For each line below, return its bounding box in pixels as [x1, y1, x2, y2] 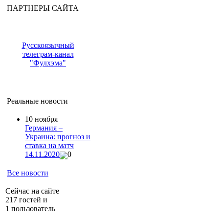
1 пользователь [5, 204, 55, 213]
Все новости [7, 168, 48, 177]
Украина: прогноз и [25, 132, 90, 141]
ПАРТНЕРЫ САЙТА [7, 4, 79, 13]
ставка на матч [25, 141, 74, 150]
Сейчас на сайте [5, 186, 59, 195]
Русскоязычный [22, 41, 74, 50]
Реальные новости [7, 97, 68, 106]
